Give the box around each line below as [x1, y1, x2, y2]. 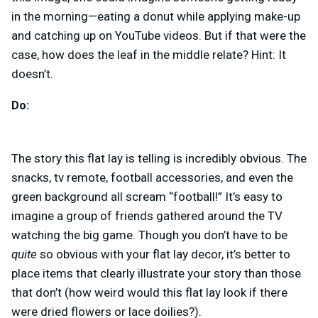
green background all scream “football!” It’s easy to [11, 189, 283, 204]
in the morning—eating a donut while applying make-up [11, 9, 300, 24]
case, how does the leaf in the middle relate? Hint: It [11, 48, 286, 62]
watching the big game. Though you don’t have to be [11, 227, 287, 242]
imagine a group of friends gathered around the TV [11, 208, 283, 223]
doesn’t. [11, 67, 53, 82]
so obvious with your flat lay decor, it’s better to [37, 246, 290, 261]
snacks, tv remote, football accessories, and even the [11, 170, 293, 185]
